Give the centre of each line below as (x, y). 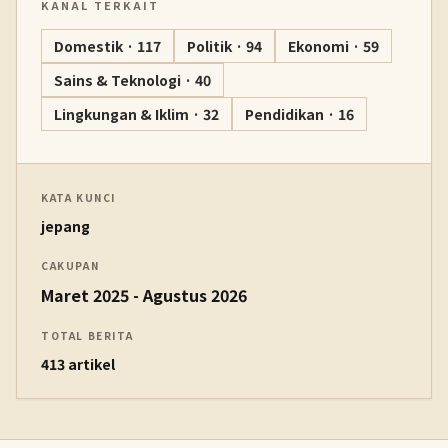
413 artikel (78, 364)
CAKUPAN (70, 265)
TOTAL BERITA (87, 335)
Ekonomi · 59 (333, 46)
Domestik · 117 (107, 46)
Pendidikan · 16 (299, 114)
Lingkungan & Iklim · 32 (136, 114)
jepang (65, 226)
